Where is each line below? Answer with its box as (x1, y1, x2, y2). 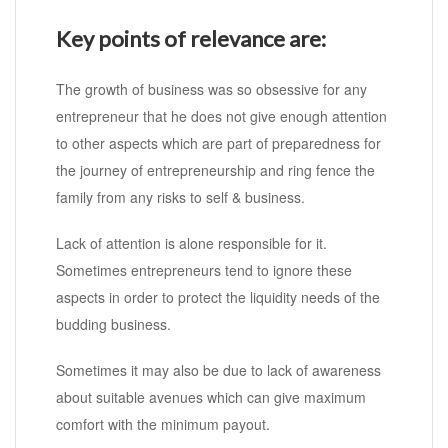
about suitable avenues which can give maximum (56, 387, 366, 408)
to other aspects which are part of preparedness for (56, 133, 381, 154)
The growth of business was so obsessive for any (56, 79, 367, 100)
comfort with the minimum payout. (56, 414, 270, 435)
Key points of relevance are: (56, 25, 326, 53)
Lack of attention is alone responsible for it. (56, 233, 331, 254)
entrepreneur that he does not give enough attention (56, 106, 387, 127)
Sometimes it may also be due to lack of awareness (56, 360, 381, 381)
